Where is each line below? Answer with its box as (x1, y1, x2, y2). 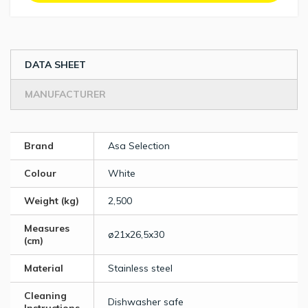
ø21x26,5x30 (108, 228, 164, 241)
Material (24, 262, 63, 275)
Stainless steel (108, 262, 173, 275)
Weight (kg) (24, 195, 79, 208)
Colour (24, 167, 56, 180)
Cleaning (24, 289, 67, 302)
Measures (24, 222, 69, 235)
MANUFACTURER (25, 88, 106, 101)
